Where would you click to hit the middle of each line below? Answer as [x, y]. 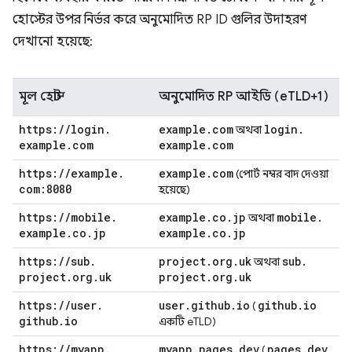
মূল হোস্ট [40, 97]
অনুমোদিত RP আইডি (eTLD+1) [244, 97]
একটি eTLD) [187, 321]
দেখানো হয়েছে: [53, 42]
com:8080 [45, 189]
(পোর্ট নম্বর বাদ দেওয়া [281, 174]
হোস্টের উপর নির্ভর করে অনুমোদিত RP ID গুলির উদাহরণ [160, 20]
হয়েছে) [174, 189]
